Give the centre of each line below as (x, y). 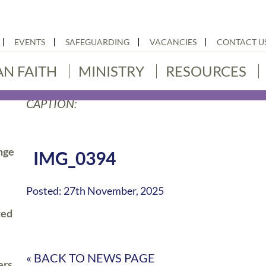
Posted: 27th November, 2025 (95, 191)
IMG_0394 (75, 158)
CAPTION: (52, 103)
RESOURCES (206, 71)
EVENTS (30, 42)
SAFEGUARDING (97, 42)
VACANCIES (173, 42)
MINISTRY (111, 71)
